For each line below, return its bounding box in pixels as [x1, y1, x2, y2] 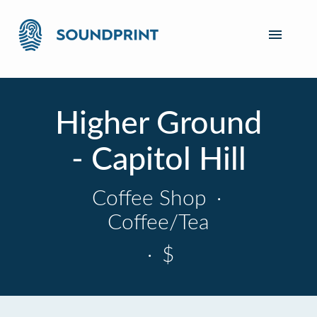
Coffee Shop [91, 188, 212, 209]
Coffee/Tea [108, 212, 209, 234]
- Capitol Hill [71, 144, 246, 176]
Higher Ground [55, 108, 262, 140]
